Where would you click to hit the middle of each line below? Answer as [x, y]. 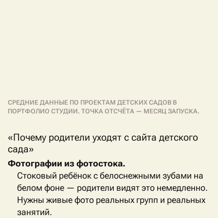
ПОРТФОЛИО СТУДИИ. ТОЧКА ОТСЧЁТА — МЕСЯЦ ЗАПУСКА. [104, 111]
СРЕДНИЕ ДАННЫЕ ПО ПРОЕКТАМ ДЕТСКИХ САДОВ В [92, 102]
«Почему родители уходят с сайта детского [103, 137]
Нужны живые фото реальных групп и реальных [111, 200]
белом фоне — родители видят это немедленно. [112, 188]
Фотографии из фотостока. [67, 163]
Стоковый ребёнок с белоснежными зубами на [110, 176]
